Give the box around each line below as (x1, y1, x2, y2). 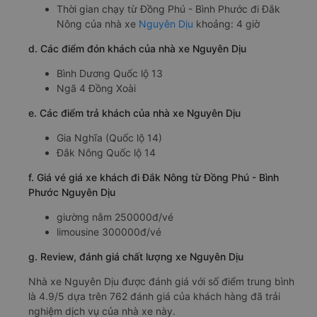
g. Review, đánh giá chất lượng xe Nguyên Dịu (28, 250, 243, 263)
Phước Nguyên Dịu (28, 185, 115, 198)
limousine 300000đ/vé (57, 225, 161, 238)
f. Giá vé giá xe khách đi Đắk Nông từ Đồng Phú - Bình (28, 171, 279, 183)
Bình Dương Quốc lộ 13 (57, 67, 163, 79)
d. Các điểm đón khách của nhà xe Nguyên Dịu (28, 42, 246, 54)
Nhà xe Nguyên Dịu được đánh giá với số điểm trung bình (28, 275, 294, 287)
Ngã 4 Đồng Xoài (57, 81, 136, 94)
